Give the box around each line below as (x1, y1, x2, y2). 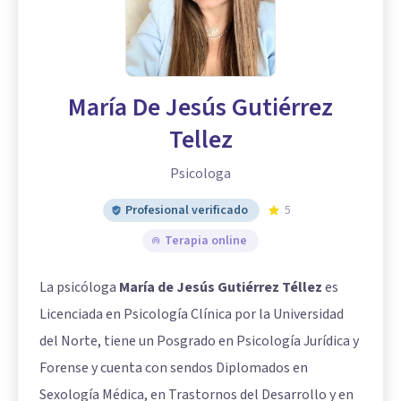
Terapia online (165, 232, 247, 250)
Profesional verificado (125, 201, 248, 219)
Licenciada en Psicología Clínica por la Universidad (39, 304, 344, 324)
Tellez (168, 122, 233, 158)
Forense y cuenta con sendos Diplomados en (39, 358, 308, 378)
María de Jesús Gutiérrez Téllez (119, 277, 322, 297)
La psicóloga (39, 277, 119, 297)
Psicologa (170, 164, 231, 183)
